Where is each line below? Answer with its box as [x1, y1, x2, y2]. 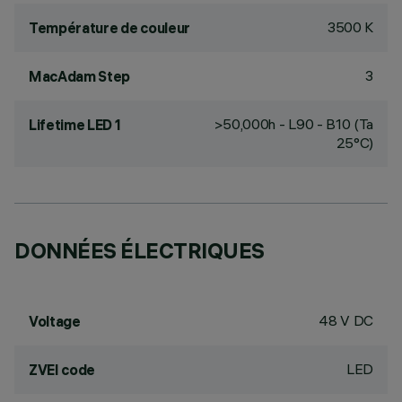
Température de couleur [29, 19, 190, 37]
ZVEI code [29, 361, 96, 379]
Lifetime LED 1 [29, 116, 121, 134]
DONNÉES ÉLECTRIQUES [14, 237, 265, 264]
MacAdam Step [29, 67, 131, 85]
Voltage [29, 312, 81, 330]
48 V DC [319, 311, 373, 329]
